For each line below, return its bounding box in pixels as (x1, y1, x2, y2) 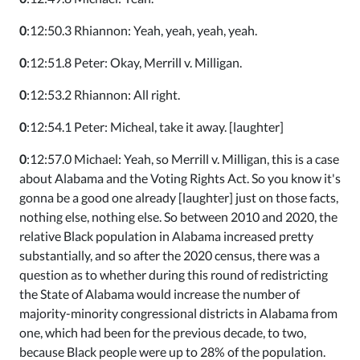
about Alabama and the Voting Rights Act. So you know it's (19, 170, 341, 186)
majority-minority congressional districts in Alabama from (19, 305, 337, 321)
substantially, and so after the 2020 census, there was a (19, 247, 320, 263)
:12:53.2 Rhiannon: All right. (27, 87, 180, 102)
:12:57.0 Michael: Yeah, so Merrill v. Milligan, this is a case (27, 151, 339, 166)
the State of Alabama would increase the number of (19, 286, 300, 301)
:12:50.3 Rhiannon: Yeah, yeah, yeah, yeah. (27, 22, 257, 38)
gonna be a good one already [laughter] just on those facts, (19, 190, 338, 205)
